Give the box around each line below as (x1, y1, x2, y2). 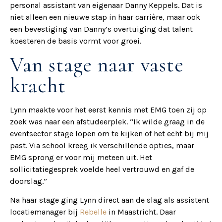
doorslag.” (10, 176, 47, 186)
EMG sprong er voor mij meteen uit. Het (10, 152, 152, 162)
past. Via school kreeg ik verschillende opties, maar (10, 140, 194, 150)
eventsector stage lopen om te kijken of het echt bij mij (10, 128, 209, 138)
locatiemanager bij (10, 207, 80, 217)
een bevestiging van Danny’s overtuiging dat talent (10, 24, 193, 34)
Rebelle (80, 207, 107, 217)
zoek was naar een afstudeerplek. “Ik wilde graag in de (10, 116, 205, 126)
